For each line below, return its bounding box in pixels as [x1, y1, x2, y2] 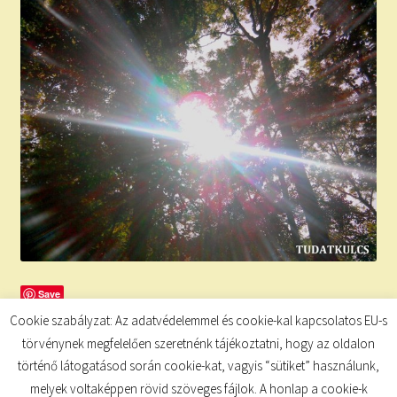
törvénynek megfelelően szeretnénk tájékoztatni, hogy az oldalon [22, 334, 375, 352]
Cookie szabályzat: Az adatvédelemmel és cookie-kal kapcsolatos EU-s [10, 312, 387, 330]
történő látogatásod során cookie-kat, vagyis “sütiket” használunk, [18, 357, 379, 375]
